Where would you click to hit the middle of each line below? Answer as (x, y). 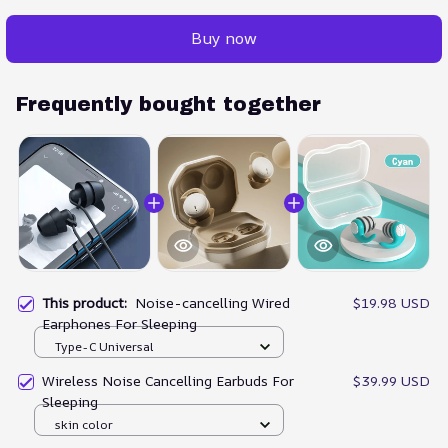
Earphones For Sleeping (119, 324)
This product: (88, 303)
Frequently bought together (168, 103)
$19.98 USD (391, 303)
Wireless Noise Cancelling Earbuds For (168, 381)
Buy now (224, 38)
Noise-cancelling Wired (212, 303)
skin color (84, 424)
